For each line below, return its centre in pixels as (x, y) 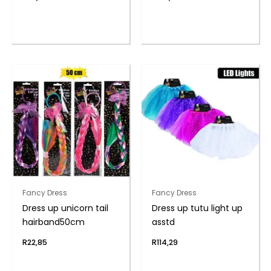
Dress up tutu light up (197, 208)
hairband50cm (53, 222)
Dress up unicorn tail (65, 208)
